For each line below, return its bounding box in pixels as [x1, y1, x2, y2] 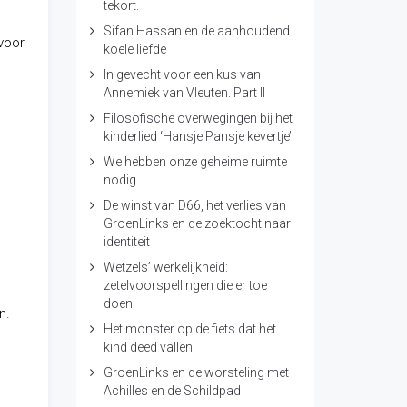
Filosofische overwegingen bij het [103, 111, 293, 125]
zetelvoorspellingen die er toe [103, 278, 267, 293]
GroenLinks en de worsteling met [103, 365, 289, 380]
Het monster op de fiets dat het [103, 322, 276, 336]
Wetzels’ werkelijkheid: [103, 260, 228, 274]
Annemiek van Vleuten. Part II [103, 85, 265, 100]
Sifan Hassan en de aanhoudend [103, 24, 290, 38]
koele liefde [103, 42, 166, 56]
